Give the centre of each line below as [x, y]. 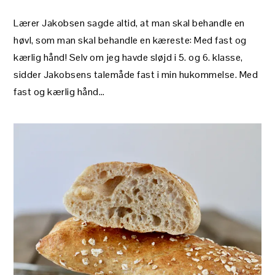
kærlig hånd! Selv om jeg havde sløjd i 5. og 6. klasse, [128, 57]
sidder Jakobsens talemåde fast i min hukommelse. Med [136, 75]
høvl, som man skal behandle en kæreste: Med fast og [130, 40]
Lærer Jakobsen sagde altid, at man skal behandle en [129, 23]
